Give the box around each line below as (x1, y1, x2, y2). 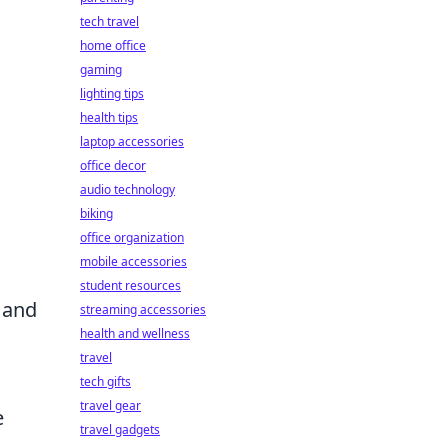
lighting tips (80, 85, 144, 102)
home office (80, 37, 146, 54)
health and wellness (80, 325, 190, 342)
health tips (80, 109, 138, 126)
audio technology (80, 181, 175, 198)
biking (80, 205, 113, 222)
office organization (80, 229, 184, 246)
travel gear (80, 397, 141, 414)
